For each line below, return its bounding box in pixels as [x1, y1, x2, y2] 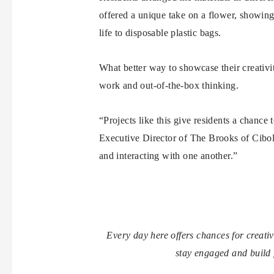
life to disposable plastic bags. [98, 28, 221, 39]
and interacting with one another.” [98, 150, 238, 161]
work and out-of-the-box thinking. [98, 80, 239, 91]
